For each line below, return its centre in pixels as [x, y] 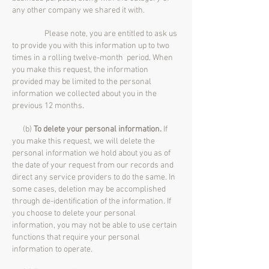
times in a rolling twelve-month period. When [92, 58]
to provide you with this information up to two [91, 46]
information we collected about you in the [84, 94]
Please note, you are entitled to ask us [95, 34]
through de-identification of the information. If [92, 201]
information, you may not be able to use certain [95, 225]
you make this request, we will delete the [83, 141]
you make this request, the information [80, 70]
